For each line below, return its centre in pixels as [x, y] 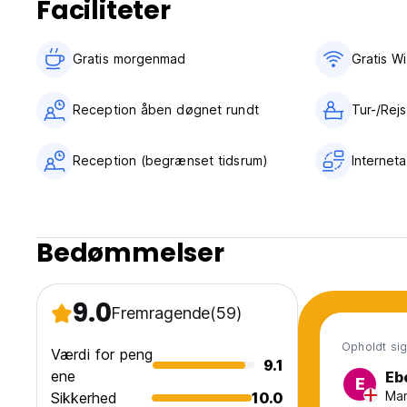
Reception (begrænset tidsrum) [170, 161]
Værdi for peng [102, 355]
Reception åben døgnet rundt [166, 110]
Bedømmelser [130, 253]
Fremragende [161, 313]
